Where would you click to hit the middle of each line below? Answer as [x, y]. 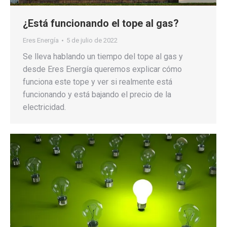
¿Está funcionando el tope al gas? [101, 24]
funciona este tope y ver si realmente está [98, 82]
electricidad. [44, 107]
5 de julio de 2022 [92, 41]
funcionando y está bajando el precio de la [97, 95]
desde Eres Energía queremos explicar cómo [102, 69]
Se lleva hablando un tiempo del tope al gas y [103, 57]
